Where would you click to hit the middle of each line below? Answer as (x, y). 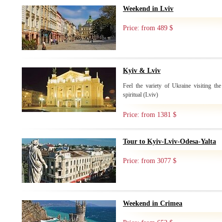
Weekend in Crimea (153, 203)
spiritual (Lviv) (140, 95)
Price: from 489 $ (148, 28)
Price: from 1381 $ (150, 115)
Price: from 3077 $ (150, 161)
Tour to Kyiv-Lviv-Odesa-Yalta (169, 141)
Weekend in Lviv (148, 9)
